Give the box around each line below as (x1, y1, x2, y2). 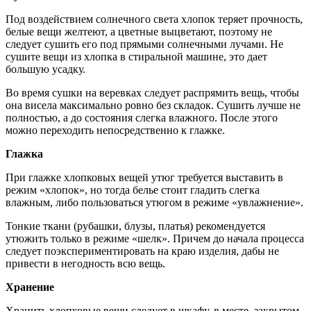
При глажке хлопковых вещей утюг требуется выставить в (6, 171, 283, 184)
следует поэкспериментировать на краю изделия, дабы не (6, 245, 279, 258)
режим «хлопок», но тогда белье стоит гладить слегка (6, 184, 260, 196)
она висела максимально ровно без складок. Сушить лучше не (6, 99, 301, 112)
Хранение (6, 281, 54, 294)
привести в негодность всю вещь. (6, 258, 165, 270)
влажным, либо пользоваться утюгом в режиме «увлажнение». (6, 196, 303, 209)
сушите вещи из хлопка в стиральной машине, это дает (6, 51, 267, 63)
